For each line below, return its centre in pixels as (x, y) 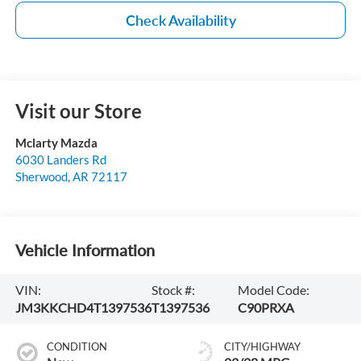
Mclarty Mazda (56, 142)
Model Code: (273, 289)
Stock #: (173, 289)
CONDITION (77, 346)
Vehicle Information (85, 250)
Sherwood (41, 176)
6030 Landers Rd (60, 159)
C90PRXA (266, 307)
